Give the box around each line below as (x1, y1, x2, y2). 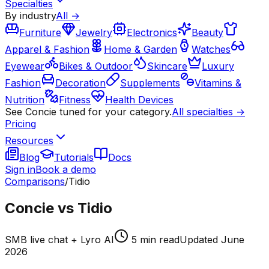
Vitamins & (195, 77, 241, 89)
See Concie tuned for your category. (5, 106, 172, 118)
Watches (192, 43, 231, 55)
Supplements (120, 77, 180, 89)
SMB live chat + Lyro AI (5, 233, 114, 246)
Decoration (55, 77, 106, 89)
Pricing (5, 118, 36, 130)
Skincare (147, 60, 187, 72)
